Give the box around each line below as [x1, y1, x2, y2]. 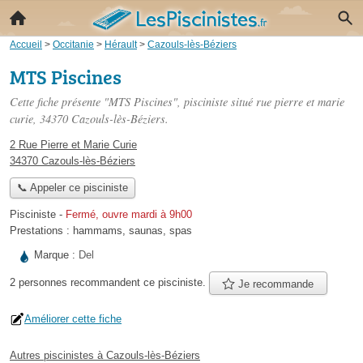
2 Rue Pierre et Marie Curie [10, 139, 137, 151]
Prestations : [10, 224, 73, 237]
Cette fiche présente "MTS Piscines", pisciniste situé [10, 94, 256, 109]
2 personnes [10, 276, 70, 288]
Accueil [10, 39, 42, 49]
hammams [73, 224, 122, 237]
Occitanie [53, 39, 94, 49]
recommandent [70, 276, 140, 288]
